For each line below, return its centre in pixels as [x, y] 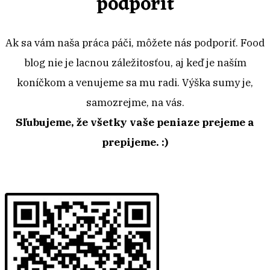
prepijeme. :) [135, 142]
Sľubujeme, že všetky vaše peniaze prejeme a [135, 122]
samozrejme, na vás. [135, 102]
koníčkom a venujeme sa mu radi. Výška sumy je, [135, 82]
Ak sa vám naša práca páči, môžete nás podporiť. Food [135, 42]
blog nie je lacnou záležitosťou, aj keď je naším [135, 62]
